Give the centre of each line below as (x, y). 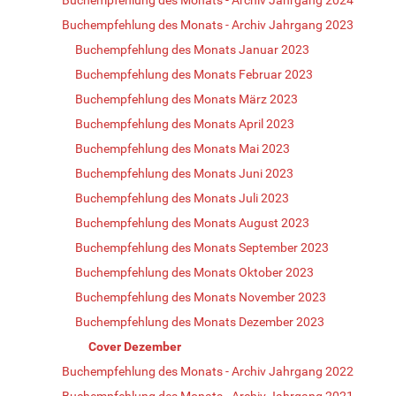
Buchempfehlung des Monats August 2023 (192, 222)
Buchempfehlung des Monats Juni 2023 (184, 173)
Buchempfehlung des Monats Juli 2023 (182, 198)
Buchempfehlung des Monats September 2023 (202, 247)
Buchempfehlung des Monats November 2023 (201, 297)
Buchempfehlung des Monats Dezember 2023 (200, 321)
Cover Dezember (135, 346)
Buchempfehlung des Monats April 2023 (185, 123)
